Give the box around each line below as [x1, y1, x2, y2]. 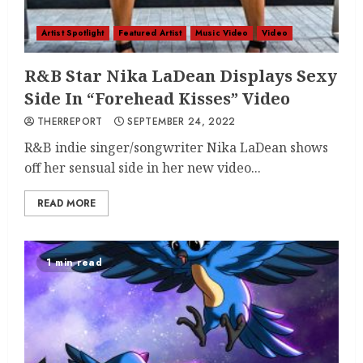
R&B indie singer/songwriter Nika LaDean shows [24, 139, 328, 156]
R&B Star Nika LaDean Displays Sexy [24, 65, 337, 87]
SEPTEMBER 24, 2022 [127, 114, 236, 129]
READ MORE [37, 196, 96, 211]
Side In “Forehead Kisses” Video [24, 88, 290, 109]
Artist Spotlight [41, 27, 105, 39]
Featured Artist [117, 27, 182, 39]
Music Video [195, 27, 249, 39]
